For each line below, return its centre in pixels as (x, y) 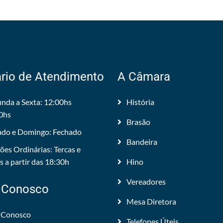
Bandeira (142, 142)
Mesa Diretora (151, 201)
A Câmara (144, 77)
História (140, 102)
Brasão (138, 122)
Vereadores (146, 181)
